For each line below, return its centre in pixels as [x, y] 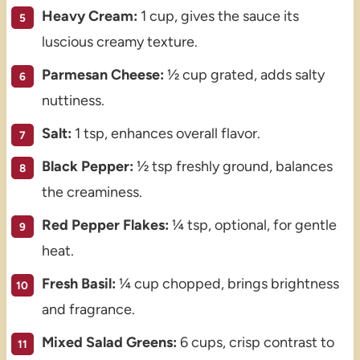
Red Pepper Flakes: [105, 225]
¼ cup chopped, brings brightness [227, 283]
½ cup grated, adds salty [244, 74]
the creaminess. [92, 192]
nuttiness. [73, 100]
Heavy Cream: [89, 16]
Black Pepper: [87, 166]
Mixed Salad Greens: [109, 342]
